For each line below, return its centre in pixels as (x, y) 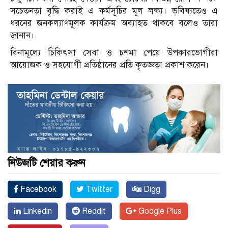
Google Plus (159, 211)
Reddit (93, 211)
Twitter (98, 189)
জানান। (22, 35)
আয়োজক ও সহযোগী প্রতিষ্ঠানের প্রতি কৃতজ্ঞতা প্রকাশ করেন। (110, 65)
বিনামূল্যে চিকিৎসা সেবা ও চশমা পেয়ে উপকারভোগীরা (114, 52)
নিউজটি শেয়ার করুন (47, 163)
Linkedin (36, 211)
